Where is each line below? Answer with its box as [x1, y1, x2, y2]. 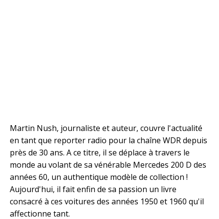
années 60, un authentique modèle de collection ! [10, 172, 188, 183]
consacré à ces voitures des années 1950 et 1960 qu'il [10, 196, 204, 207]
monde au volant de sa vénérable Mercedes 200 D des [10, 159, 206, 171]
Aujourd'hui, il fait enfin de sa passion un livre [10, 184, 176, 195]
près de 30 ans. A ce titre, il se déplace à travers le [10, 147, 190, 158]
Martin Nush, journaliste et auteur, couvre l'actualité [10, 123, 202, 134]
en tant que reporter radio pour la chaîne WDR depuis [10, 135, 207, 146]
